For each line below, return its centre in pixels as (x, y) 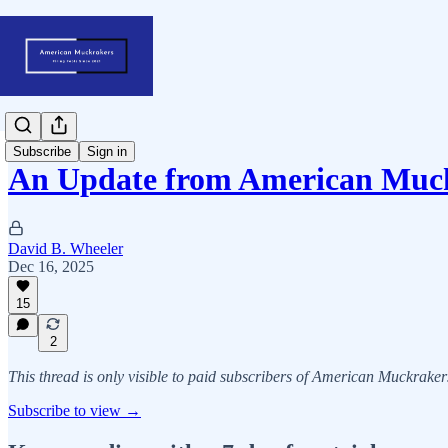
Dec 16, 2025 (51, 266)
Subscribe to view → (74, 410)
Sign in (107, 152)
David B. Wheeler (65, 248)
